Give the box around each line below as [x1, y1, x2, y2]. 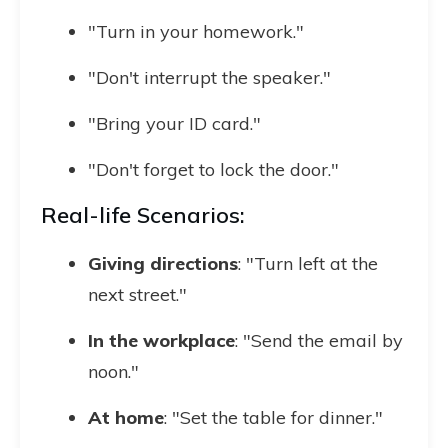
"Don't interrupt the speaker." [88, 66, 331, 89]
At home [88, 406, 164, 429]
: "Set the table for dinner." [164, 406, 383, 429]
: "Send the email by [235, 329, 403, 352]
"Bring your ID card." [88, 112, 261, 135]
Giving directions [88, 252, 238, 275]
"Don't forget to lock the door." [88, 158, 339, 181]
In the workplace [88, 329, 235, 352]
